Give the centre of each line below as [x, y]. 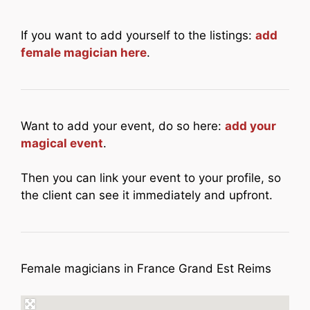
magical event [62, 143]
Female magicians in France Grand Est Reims [146, 268]
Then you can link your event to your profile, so [151, 178]
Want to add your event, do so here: [123, 126]
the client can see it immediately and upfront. [147, 195]
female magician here [84, 52]
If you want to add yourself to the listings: [138, 35]
